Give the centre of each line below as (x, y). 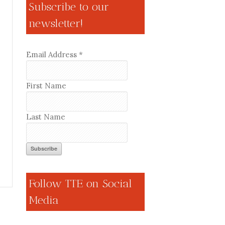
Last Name (45, 117)
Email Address (52, 54)
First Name (46, 86)
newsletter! (55, 23)
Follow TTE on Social (80, 184)
